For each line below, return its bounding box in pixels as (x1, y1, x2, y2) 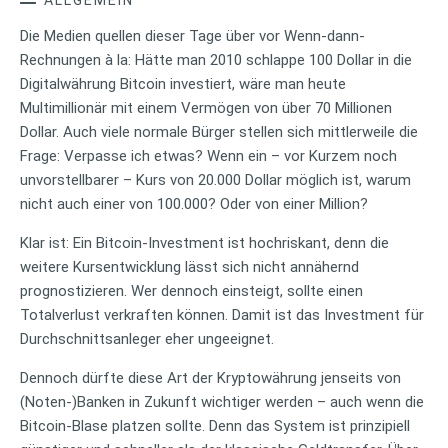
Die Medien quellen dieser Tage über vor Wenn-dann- (20, 26, 365, 45)
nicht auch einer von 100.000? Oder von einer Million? (20, 194, 368, 213)
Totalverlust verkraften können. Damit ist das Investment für (20, 305, 424, 324)
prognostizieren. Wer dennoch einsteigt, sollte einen (20, 281, 363, 300)
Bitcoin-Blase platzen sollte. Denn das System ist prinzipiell (20, 416, 410, 435)
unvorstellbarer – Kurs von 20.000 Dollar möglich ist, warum (20, 170, 411, 189)
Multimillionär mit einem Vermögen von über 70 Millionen (20, 98, 392, 117)
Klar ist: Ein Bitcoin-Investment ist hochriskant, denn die (20, 233, 389, 252)
